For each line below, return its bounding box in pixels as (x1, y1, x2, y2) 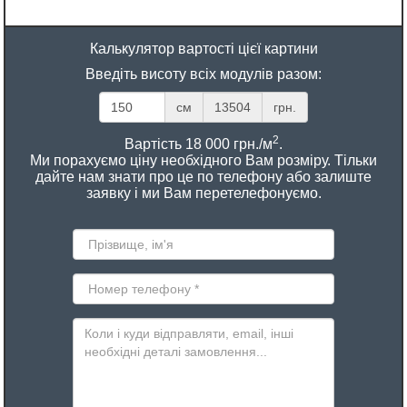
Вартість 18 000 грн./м (124, 136, 273, 153)
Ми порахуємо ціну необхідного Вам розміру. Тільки (30, 153, 377, 169)
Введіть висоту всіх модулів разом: (85, 66, 322, 83)
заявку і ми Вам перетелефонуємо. (85, 185, 322, 202)
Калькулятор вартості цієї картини (89, 41, 318, 57)
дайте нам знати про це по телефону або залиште (35, 169, 372, 185)
